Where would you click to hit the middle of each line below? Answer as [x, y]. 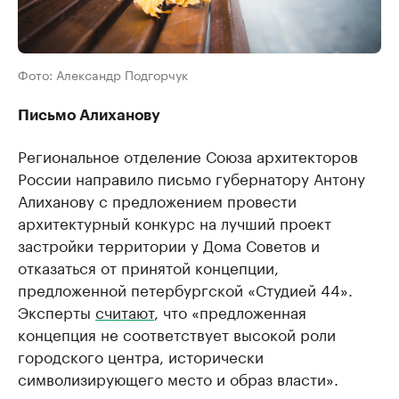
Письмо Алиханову [89, 115]
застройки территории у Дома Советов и [169, 244]
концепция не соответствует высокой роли [177, 333]
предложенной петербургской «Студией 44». [185, 289]
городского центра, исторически [141, 355]
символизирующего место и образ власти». [178, 378]
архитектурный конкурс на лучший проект [175, 222]
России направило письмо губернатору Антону [191, 177]
